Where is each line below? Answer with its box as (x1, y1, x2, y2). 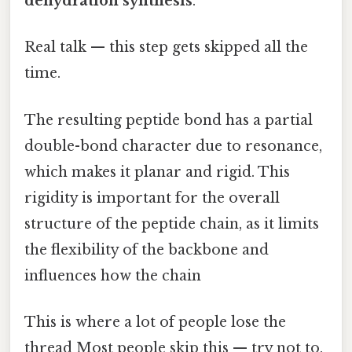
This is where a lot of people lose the (24, 313, 286, 331)
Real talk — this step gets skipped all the (24, 38, 308, 57)
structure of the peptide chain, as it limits (24, 214, 319, 233)
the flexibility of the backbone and (24, 240, 269, 258)
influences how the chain (24, 266, 201, 284)
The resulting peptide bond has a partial (24, 111, 313, 129)
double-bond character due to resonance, (24, 137, 322, 155)
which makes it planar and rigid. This (24, 163, 290, 181)
